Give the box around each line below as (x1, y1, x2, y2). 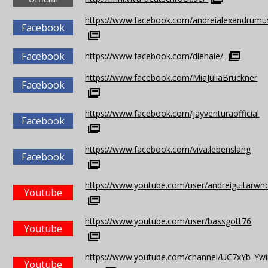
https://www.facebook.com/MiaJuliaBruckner (85, 72, 258, 83)
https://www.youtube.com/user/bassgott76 (85, 215, 252, 227)
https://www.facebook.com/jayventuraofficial (85, 108, 260, 119)
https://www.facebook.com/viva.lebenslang (85, 144, 251, 155)
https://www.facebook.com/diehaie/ (85, 50, 224, 62)
